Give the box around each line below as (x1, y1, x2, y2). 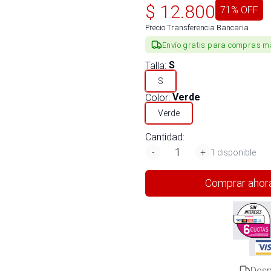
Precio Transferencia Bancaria (145, 22, 249, 33)
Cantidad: (145, 131, 184, 143)
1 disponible (211, 146, 256, 158)
